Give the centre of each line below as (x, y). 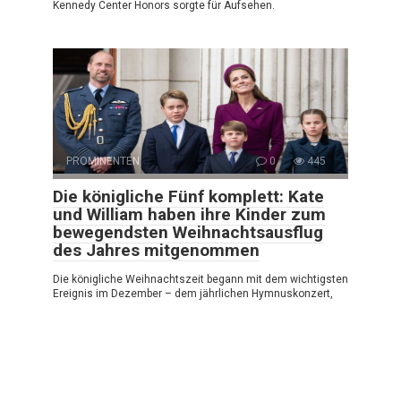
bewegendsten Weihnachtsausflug (188, 232)
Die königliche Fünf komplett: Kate (188, 196)
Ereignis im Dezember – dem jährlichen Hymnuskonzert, (193, 293)
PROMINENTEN (103, 161)
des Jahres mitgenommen (156, 250)
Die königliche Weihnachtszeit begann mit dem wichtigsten (200, 279)
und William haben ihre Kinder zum (189, 214)
